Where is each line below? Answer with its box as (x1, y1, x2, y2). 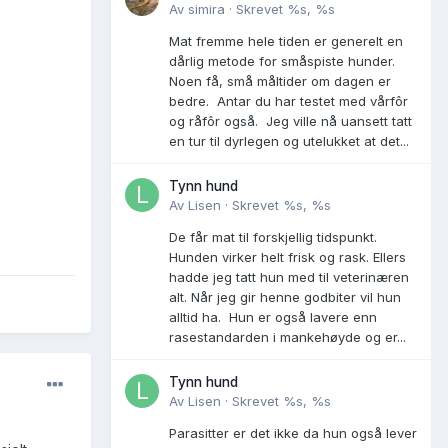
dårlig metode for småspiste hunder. (169, 52, 395, 69)
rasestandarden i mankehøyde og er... (169, 328, 406, 345)
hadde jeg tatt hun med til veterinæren (169, 268, 409, 285)
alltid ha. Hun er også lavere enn (169, 308, 377, 325)
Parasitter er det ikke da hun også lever (169, 424, 417, 441)
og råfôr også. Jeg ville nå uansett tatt (169, 112, 412, 129)
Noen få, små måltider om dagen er (169, 72, 391, 89)
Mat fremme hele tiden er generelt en (169, 32, 403, 49)
